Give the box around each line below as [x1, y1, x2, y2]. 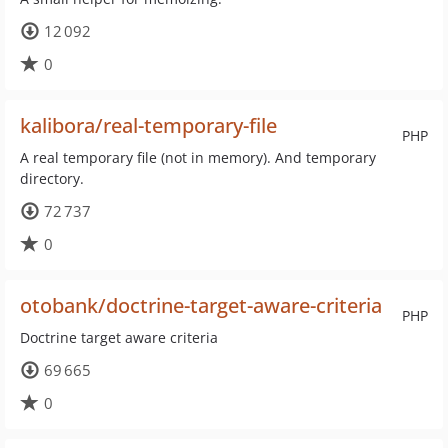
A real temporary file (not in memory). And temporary [20, 148, 376, 167]
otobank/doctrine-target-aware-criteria [20, 292, 382, 319]
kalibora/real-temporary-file [20, 112, 277, 139]
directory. [20, 169, 84, 188]
